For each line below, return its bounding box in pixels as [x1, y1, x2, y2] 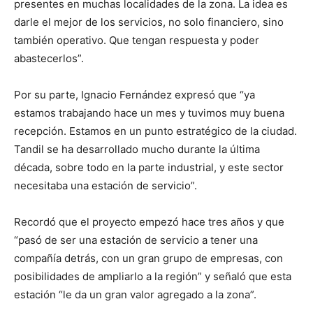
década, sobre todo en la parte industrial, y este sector [14, 160, 284, 174]
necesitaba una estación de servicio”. [14, 178, 197, 192]
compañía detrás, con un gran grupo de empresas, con [14, 251, 283, 265]
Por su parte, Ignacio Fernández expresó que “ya [14, 87, 255, 101]
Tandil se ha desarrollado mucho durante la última [14, 142, 260, 156]
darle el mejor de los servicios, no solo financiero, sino [14, 15, 284, 29]
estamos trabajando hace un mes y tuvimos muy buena [14, 105, 284, 119]
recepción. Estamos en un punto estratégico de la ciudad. [14, 124, 297, 138]
